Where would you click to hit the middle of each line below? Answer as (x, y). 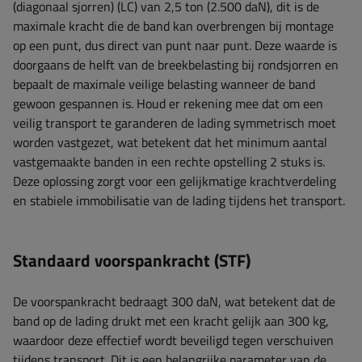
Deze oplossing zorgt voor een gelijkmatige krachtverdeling (175, 181)
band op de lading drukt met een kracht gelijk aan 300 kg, (171, 320)
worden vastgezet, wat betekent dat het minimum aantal (170, 142)
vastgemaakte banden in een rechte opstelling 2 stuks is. (169, 161)
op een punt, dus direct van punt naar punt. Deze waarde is (175, 45)
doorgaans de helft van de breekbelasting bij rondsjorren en (176, 64)
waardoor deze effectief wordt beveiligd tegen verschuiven (173, 340)
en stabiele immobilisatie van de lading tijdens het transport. (179, 200)
